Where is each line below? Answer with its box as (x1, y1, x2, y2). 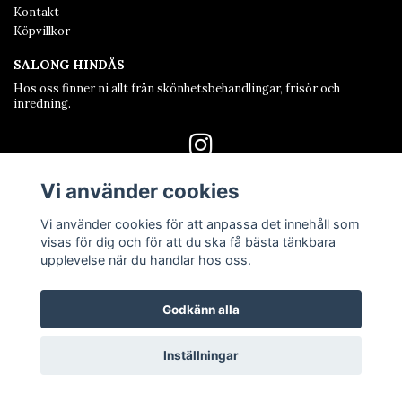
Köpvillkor (13, 23, 70, 39)
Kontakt (13, 4, 59, 20)
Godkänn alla (162, 301, 240, 317)
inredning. (13, 96, 71, 111)
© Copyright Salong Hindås (124, 248, 278, 264)
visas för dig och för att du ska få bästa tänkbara (39, 233, 336, 249)
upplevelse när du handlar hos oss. (39, 251, 251, 267)
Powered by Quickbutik (150, 266, 252, 278)
